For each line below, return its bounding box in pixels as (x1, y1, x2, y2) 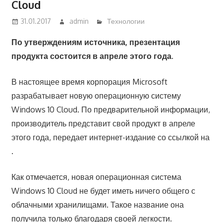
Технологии (107, 17, 145, 26)
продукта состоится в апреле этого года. (11, 51, 173, 61)
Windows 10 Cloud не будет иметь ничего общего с (11, 186, 195, 196)
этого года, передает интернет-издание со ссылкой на (11, 132, 210, 143)
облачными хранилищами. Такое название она (11, 200, 184, 210)
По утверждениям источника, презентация (11, 37, 180, 48)
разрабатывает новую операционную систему (11, 91, 181, 101)
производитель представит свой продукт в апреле (11, 118, 195, 129)
